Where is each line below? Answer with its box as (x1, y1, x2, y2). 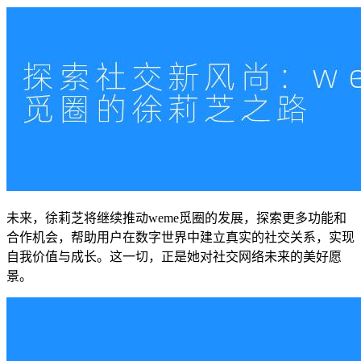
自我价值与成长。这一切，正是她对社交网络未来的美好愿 (6, 249, 342, 263)
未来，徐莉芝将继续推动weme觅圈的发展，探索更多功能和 (6, 210, 346, 225)
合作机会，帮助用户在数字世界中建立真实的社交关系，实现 (6, 230, 355, 244)
